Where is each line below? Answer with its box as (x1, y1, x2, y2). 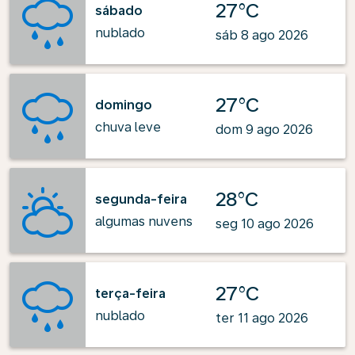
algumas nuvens (95, 213, 193, 229)
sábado (95, 2, 143, 18)
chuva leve (95, 119, 161, 135)
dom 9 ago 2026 (216, 122, 313, 137)
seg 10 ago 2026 (216, 216, 314, 231)
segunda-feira (95, 191, 187, 207)
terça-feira (95, 285, 166, 301)
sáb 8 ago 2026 (216, 28, 308, 43)
